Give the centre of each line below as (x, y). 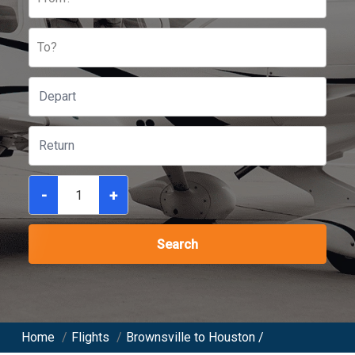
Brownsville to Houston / (195, 337)
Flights (90, 337)
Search (177, 244)
